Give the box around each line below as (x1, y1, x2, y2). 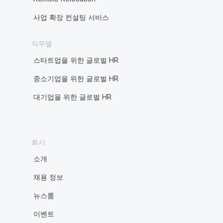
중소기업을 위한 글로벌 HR (33, 74, 118, 83)
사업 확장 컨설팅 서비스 (33, 13, 109, 21)
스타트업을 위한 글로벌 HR (33, 56, 118, 64)
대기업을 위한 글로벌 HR (33, 93, 111, 101)
